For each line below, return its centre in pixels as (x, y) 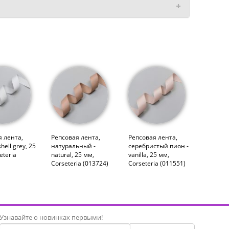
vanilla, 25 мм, (148, 154)
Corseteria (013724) (79, 163)
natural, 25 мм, (72, 154)
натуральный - (73, 146)
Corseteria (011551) (157, 163)
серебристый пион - (158, 146)
